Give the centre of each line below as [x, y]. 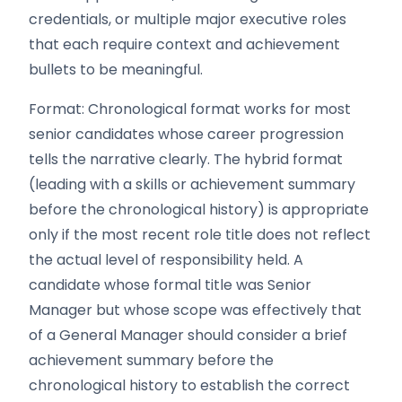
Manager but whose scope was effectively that [195, 310]
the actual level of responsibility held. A [166, 260]
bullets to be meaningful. [116, 70]
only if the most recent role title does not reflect [200, 235]
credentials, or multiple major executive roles [188, 19]
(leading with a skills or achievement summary [192, 184]
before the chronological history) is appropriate [199, 210]
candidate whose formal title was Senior [170, 285]
